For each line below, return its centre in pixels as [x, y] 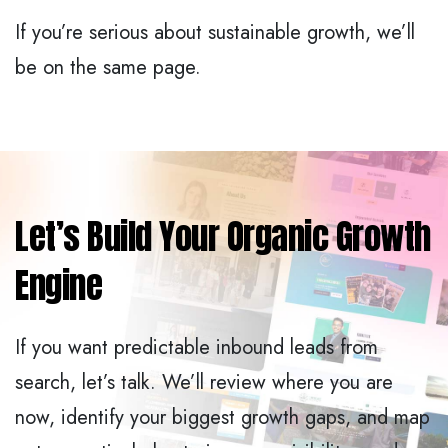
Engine [58, 286]
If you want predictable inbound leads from [196, 348]
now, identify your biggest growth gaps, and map [222, 418]
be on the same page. [108, 68]
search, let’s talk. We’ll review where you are [204, 383]
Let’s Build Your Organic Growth [223, 237]
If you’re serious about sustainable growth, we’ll [215, 33]
